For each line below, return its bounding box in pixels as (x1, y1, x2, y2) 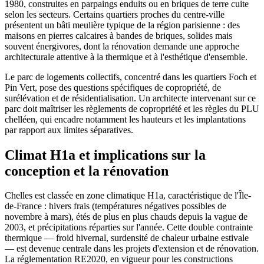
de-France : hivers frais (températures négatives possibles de (5, 201, 226, 212)
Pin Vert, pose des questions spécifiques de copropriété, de (5, 82, 221, 93)
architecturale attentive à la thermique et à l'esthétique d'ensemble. (5, 51, 247, 62)
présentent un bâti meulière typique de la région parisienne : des (5, 19, 240, 30)
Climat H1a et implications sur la (5, 147, 206, 163)
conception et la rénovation (5, 163, 169, 179)
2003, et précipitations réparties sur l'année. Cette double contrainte (5, 222, 253, 233)
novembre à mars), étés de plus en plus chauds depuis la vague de (5, 212, 247, 222)
